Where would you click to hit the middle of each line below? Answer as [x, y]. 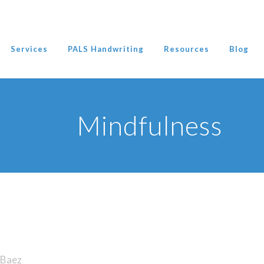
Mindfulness [150, 126]
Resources [187, 49]
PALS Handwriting [106, 49]
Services [29, 49]
